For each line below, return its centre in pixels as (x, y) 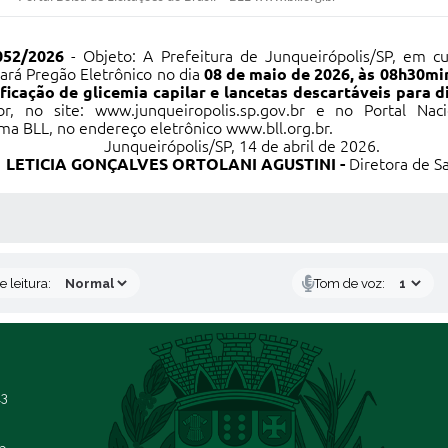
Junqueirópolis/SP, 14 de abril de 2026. (241, 146)
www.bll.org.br (277, 128)
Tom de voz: (349, 283)
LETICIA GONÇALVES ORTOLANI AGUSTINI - (177, 164)
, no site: (52, 110)
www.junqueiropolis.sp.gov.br (199, 110)
